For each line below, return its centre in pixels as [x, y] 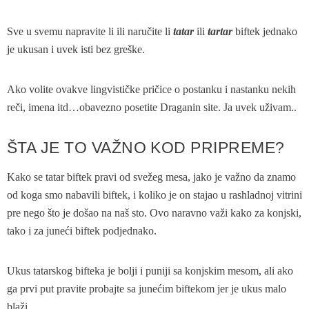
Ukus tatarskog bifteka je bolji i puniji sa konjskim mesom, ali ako [150, 271]
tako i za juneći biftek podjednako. [82, 231]
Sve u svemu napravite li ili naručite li [90, 32]
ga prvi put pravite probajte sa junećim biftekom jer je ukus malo [147, 289]
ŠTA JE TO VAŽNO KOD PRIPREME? [146, 148]
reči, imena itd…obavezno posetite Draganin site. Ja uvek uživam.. [152, 108]
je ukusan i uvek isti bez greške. [76, 50]
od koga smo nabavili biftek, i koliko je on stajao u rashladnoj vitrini [154, 195]
